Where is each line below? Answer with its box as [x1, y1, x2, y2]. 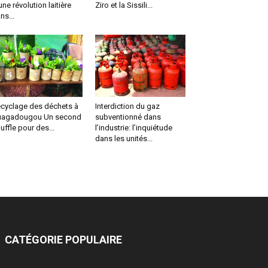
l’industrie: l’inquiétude [95, 123, 172, 133]
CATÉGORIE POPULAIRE [5, 233, 122, 246]
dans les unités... [95, 134, 153, 144]
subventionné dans [95, 112, 161, 122]
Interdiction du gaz [95, 102, 160, 111]
